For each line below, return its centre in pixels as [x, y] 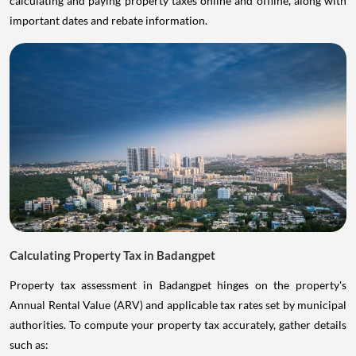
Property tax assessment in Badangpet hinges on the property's [178, 285]
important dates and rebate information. [108, 20]
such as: [29, 345]
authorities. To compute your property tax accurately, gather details [178, 325]
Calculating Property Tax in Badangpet [112, 255]
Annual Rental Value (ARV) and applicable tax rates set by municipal [178, 305]
